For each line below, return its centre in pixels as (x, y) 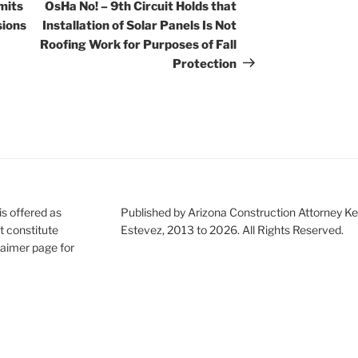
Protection (205, 64)
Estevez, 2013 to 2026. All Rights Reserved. (232, 229)
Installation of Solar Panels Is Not (140, 25)
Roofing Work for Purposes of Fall (139, 44)
